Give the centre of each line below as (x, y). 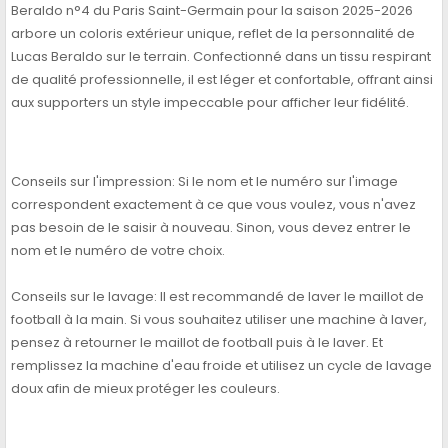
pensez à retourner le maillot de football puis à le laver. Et (197, 343)
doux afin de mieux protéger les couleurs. (145, 389)
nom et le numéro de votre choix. (118, 251)
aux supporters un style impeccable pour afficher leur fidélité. (210, 103)
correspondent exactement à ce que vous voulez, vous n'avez (213, 205)
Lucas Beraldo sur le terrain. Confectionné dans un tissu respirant (221, 57)
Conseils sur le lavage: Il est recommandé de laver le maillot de (217, 297)
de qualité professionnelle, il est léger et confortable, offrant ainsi (222, 80)
